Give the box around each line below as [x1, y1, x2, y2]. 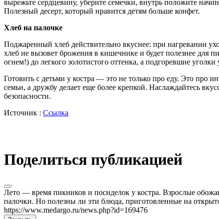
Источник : [4, 108, 43, 117]
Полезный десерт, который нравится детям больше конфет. [4, 6, 200, 15]
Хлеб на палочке [4, 23, 63, 32]
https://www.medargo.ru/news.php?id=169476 [4, 205, 148, 214]
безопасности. [4, 91, 51, 100]
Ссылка [43, 108, 68, 117]
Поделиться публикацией [4, 151, 182, 169]
